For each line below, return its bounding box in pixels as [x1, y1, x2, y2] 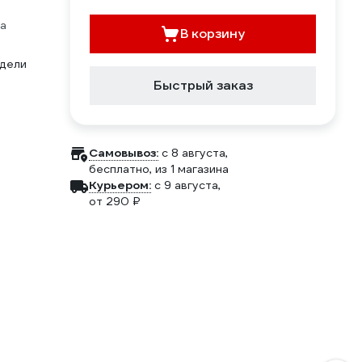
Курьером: [89, 178, 151, 192]
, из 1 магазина [149, 162, 229, 176]
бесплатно [89, 162, 149, 176]
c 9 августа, [154, 178, 221, 192]
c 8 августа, [162, 145, 228, 160]
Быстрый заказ [153, 77, 253, 94]
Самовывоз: [89, 145, 158, 160]
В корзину [180, 25, 245, 42]
